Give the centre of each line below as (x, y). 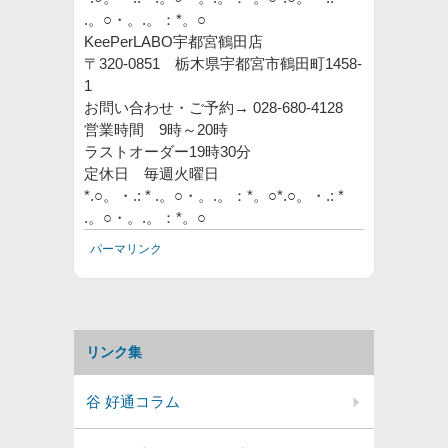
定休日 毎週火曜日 (159, 173)
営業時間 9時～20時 (163, 129)
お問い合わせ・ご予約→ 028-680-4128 (213, 107)
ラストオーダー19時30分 (167, 151)
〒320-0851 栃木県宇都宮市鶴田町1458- (223, 63)
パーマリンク (126, 249)
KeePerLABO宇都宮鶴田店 (173, 41)
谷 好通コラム (133, 401)
